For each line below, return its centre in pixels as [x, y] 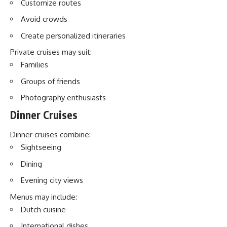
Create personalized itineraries [73, 35]
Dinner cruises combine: [50, 135]
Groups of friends [50, 81]
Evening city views [52, 180]
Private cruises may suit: [51, 52]
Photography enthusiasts [63, 98]
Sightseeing [41, 147]
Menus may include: [44, 197]
